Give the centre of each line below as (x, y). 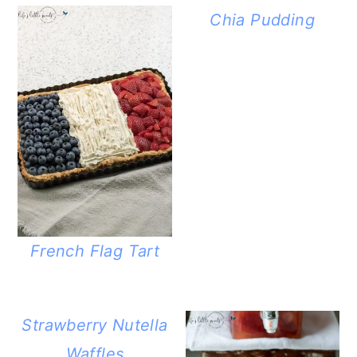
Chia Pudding (262, 20)
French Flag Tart (95, 251)
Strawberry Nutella (95, 325)
